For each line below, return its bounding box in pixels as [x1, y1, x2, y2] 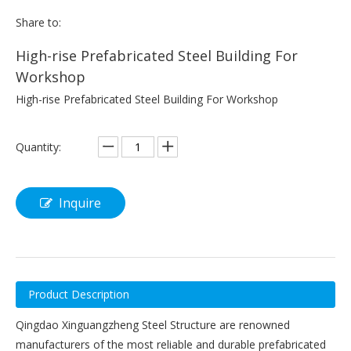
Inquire [59, 194, 101, 212]
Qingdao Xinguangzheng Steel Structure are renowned [16, 317, 290, 332]
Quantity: [16, 139, 61, 154]
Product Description [28, 286, 129, 302]
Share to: [16, 14, 61, 30]
